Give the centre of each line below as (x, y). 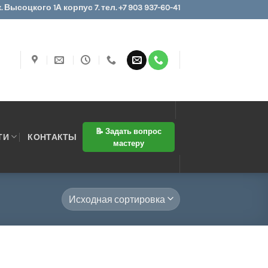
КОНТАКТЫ (52, 136)
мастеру (128, 143)
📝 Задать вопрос (128, 131)
